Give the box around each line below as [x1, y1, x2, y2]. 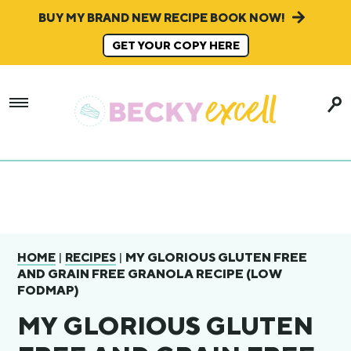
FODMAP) [17, 282, 80, 298]
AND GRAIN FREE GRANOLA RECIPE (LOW [17, 266, 283, 281]
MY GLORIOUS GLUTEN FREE [125, 249, 308, 265]
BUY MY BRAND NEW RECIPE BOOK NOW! [38, 11, 288, 24]
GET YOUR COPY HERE [111, 38, 240, 52]
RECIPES [65, 250, 117, 264]
